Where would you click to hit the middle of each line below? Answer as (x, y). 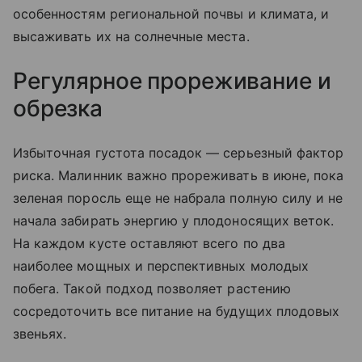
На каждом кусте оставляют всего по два (149, 243)
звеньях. (42, 333)
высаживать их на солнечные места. (133, 36)
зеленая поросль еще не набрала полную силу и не (178, 198)
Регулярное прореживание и (172, 80)
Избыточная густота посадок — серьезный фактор (179, 152)
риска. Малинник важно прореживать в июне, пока (179, 175)
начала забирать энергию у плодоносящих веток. (174, 220)
